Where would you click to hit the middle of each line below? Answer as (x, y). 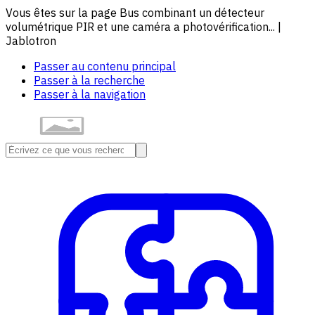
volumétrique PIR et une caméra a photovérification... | (143, 27)
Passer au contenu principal (105, 66)
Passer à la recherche (89, 80)
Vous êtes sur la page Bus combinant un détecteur (135, 13)
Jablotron (31, 41)
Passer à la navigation (90, 94)
